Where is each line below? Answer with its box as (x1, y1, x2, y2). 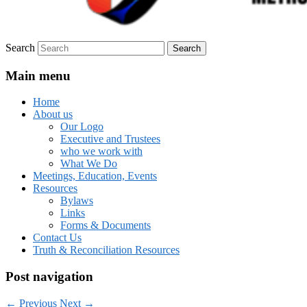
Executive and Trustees (60, 133, 160, 145)
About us (33, 108, 73, 121)
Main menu (5, 68, 71, 83)
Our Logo (60, 121, 103, 133)
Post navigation (5, 269, 93, 284)
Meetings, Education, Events (33, 170, 157, 182)
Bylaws (60, 195, 93, 207)
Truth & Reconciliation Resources (33, 244, 180, 256)
